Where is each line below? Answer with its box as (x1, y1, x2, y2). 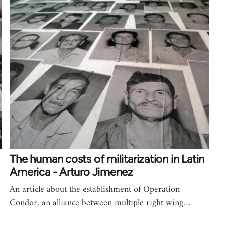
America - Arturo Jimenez (10, 165, 134, 179)
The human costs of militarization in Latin (10, 152, 205, 166)
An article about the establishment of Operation (10, 181, 180, 197)
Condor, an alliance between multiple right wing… (10, 195, 191, 211)
